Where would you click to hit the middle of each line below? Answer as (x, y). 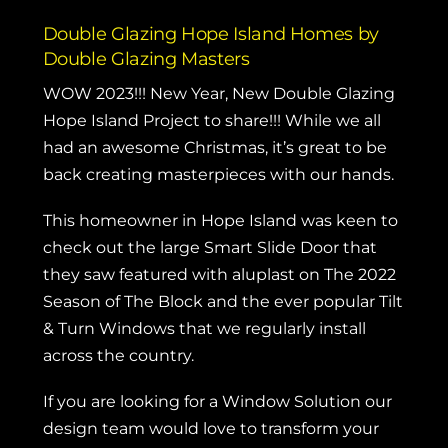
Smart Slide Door (271, 247)
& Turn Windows (108, 328)
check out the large (123, 247)
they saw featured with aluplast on (183, 274)
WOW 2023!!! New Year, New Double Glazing (218, 93)
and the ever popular (290, 301)
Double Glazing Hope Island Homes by (210, 34)
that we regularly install (270, 328)
